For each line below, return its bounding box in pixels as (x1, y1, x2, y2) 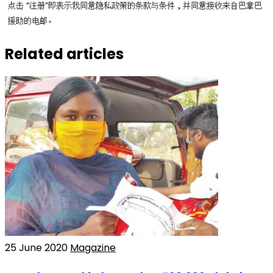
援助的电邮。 (8, 15, 55, 27)
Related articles (5, 43, 124, 64)
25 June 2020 (5, 241, 70, 255)
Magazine (70, 241, 116, 255)
